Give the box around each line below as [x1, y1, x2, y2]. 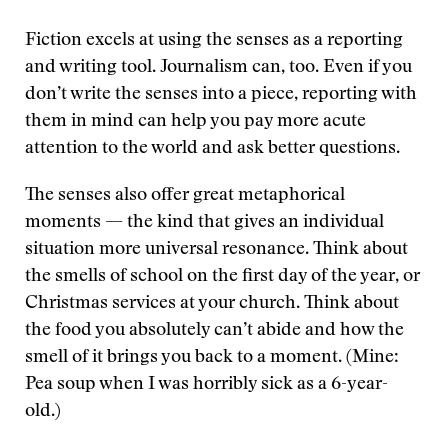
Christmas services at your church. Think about [25, 295, 399, 313]
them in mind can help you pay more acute [25, 113, 366, 131]
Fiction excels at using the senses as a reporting [25, 32, 403, 50]
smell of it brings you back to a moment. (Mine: [25, 349, 399, 367]
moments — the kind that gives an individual [25, 214, 384, 232]
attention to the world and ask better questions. [25, 140, 400, 158]
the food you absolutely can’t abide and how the [25, 322, 404, 340]
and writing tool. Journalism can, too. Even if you [25, 59, 412, 77]
